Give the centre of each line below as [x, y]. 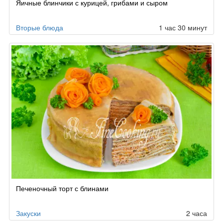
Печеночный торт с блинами [62, 188]
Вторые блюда [40, 27]
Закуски [28, 213]
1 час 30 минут [183, 27]
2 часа [197, 213]
